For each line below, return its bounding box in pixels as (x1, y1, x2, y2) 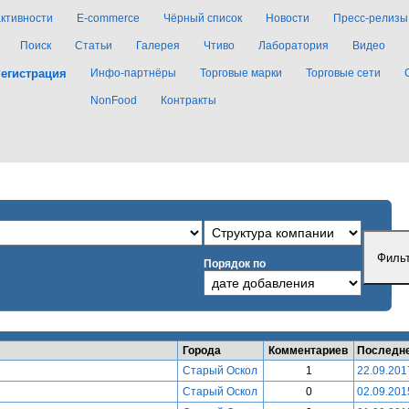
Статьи (75, 39, 112, 52)
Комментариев (268, 344, 348, 357)
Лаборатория (258, 39, 329, 52)
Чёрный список (163, 12, 242, 25)
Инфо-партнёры (90, 67, 176, 79)
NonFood (90, 94, 137, 107)
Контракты (161, 94, 216, 107)
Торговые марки (200, 67, 282, 79)
